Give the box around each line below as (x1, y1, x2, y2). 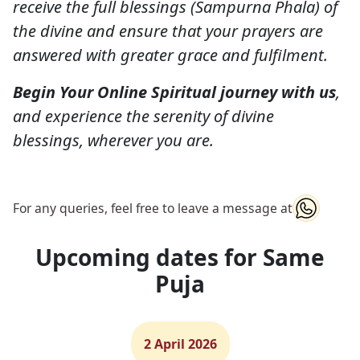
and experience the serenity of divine (13, 105, 274, 128)
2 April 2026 (143, 335, 217, 354)
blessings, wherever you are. (13, 129, 214, 152)
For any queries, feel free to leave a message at (13, 198, 292, 217)
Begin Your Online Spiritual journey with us (13, 81, 336, 104)
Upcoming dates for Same (35, 242, 325, 273)
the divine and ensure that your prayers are (13, 20, 323, 43)
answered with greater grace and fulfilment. (13, 44, 328, 67)
